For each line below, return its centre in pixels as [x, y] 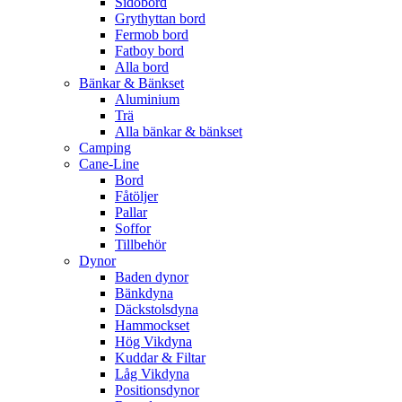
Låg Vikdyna [152, 373]
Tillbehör [140, 244]
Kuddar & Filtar [160, 357]
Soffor [133, 228]
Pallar [131, 212]
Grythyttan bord [160, 18]
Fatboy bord [149, 50]
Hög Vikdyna [153, 341]
